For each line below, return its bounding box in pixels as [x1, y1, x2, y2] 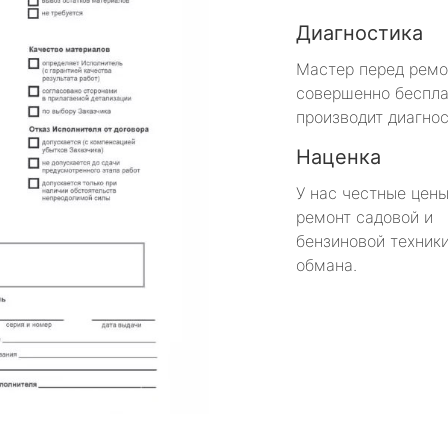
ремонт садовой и [296, 206, 433, 227]
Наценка [296, 144, 381, 169]
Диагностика [296, 20, 423, 45]
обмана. [296, 254, 357, 275]
